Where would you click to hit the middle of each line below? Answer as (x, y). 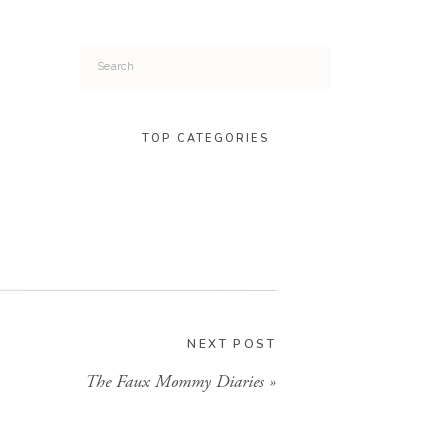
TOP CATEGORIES (205, 138)
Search (117, 64)
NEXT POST (231, 344)
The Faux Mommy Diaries (174, 381)
